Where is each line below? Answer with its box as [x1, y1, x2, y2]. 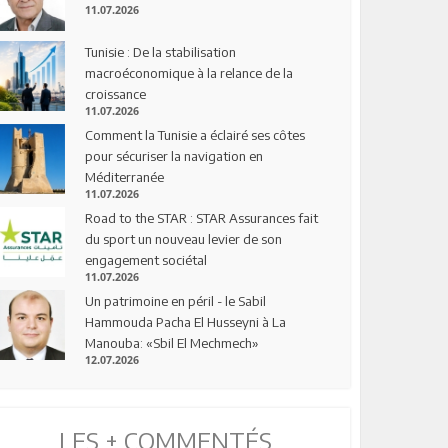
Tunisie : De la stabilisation [85, 43, 237, 60]
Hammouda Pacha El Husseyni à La [85, 313, 287, 330]
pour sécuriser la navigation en [85, 147, 264, 164]
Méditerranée [85, 168, 165, 185]
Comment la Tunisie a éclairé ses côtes [85, 126, 306, 143]
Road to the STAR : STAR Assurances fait [85, 209, 319, 226]
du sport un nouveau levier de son [85, 230, 283, 247]
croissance [85, 85, 147, 102]
